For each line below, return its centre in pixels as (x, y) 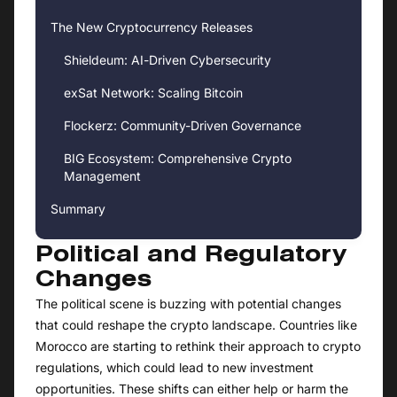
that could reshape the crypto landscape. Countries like (196, 325)
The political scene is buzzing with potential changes (188, 304)
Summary (78, 209)
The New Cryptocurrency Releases (152, 27)
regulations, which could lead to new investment (175, 368)
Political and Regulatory (191, 257)
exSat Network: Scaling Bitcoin (153, 93)
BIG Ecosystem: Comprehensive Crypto (178, 159)
